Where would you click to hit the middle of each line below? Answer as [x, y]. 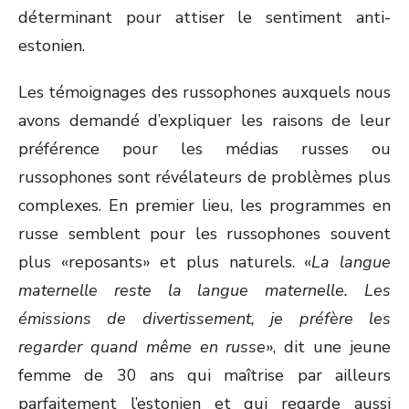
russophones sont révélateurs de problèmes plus [204, 177]
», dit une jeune [329, 347]
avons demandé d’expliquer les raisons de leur [204, 121]
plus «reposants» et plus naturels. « [165, 262]
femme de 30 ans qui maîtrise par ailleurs [204, 375]
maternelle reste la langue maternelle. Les [204, 290]
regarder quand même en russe [142, 347]
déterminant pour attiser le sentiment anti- [204, 17]
